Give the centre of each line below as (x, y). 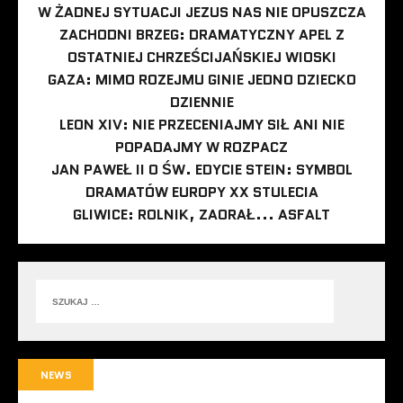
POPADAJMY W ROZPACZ (201, 148)
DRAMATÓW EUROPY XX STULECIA (201, 193)
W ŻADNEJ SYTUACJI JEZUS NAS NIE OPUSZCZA (201, 13)
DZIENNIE (201, 103)
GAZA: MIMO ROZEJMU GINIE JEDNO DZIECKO (201, 80)
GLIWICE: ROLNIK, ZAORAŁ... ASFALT (201, 215)
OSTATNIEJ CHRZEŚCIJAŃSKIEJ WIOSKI (201, 58)
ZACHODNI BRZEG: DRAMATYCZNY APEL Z (201, 35)
